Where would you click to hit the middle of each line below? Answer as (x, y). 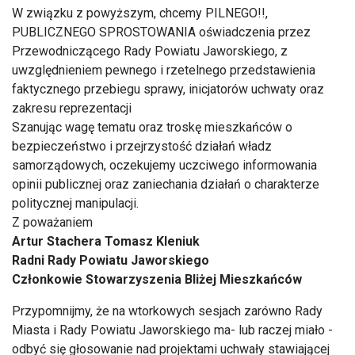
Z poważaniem (52, 222)
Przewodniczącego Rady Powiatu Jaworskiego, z (150, 51)
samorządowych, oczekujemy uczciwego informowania (164, 165)
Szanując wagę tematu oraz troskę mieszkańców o (152, 127)
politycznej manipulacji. (75, 203)
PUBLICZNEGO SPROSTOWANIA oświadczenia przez (161, 32)
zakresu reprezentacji (72, 108)
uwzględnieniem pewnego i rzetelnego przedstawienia (164, 70)
